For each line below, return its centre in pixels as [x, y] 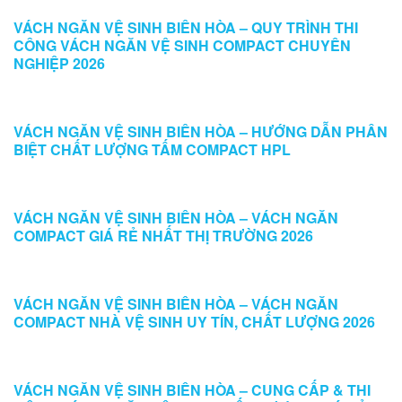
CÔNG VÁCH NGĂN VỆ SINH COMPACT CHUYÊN [182, 45]
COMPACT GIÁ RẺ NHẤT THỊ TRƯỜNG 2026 [163, 236]
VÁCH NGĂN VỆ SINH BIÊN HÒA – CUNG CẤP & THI [192, 390]
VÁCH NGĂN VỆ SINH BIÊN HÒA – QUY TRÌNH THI [186, 27]
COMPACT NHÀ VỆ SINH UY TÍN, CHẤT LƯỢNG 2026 [194, 322]
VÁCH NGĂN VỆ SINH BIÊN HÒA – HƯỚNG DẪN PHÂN [201, 131]
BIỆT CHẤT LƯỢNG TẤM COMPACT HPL [152, 149]
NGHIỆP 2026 [59, 63]
